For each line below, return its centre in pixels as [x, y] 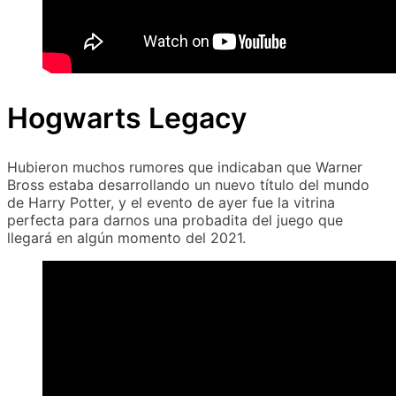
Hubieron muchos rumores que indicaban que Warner [185, 168]
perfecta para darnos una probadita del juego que [175, 221]
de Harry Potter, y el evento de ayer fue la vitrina [171, 203]
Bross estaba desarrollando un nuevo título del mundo [188, 185]
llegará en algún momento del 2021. [126, 238]
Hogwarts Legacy [127, 118]
